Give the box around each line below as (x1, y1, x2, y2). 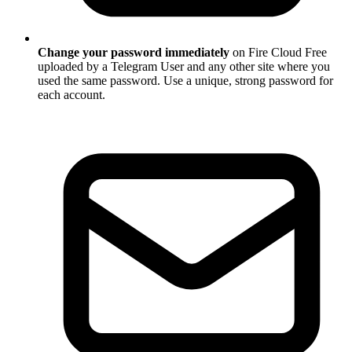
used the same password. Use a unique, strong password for (38, 74, 333, 88)
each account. (38, 88, 105, 102)
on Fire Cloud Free (229, 46, 327, 60)
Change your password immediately (38, 46, 229, 60)
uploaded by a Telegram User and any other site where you (38, 60, 330, 74)
